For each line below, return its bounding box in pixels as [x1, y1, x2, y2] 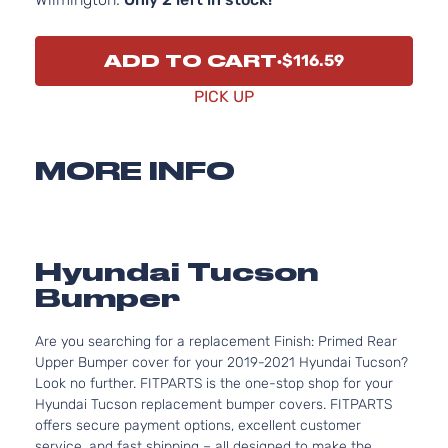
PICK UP [194, 87, 254, 106]
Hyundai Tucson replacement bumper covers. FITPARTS [35, 396, 392, 413]
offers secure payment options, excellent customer [35, 417, 361, 434]
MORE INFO [35, 156, 235, 186]
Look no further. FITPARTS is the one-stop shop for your [35, 375, 393, 392]
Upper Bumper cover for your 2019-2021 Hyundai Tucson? [35, 354, 408, 371]
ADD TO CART [104, 51, 277, 71]
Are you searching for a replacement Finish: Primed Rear [35, 333, 397, 350]
